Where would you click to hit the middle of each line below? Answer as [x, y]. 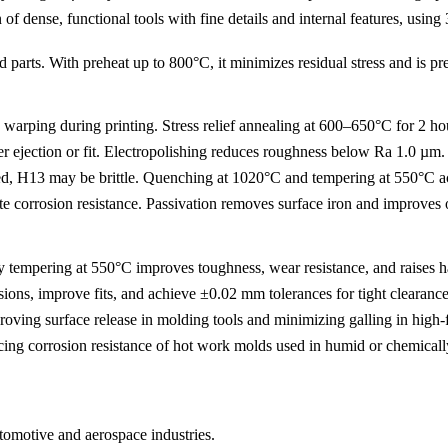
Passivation [181, 204]
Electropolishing [155, 152]
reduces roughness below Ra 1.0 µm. [326, 152]
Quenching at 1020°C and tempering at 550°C [289, 178]
